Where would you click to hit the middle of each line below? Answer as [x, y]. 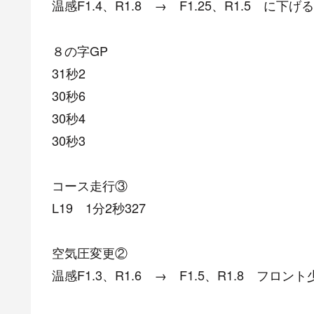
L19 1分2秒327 [99, 208]
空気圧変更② [90, 253]
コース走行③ [90, 185]
